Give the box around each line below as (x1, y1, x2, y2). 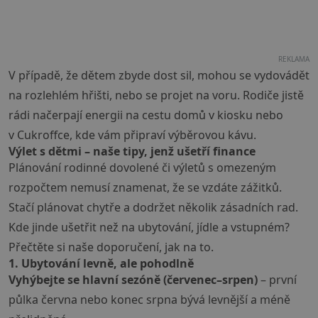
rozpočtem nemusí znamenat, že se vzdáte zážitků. (9, 180, 282, 196)
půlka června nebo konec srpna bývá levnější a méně (9, 292, 290, 308)
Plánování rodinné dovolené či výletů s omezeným (9, 160, 276, 176)
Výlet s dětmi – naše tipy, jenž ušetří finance (9, 143, 256, 160)
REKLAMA (278, 54, 309, 65)
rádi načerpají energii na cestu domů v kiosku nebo (9, 107, 283, 124)
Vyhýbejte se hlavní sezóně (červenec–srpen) (9, 272, 258, 288)
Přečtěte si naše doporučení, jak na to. (9, 239, 214, 256)
